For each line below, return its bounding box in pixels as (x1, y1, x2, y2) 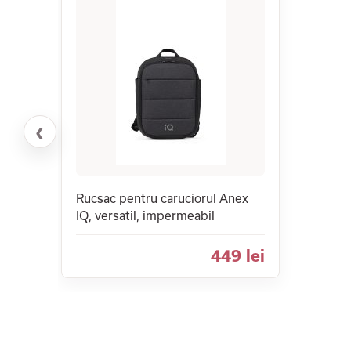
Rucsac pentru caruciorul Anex (76, 191, 248, 206)
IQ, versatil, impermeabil (76, 208, 215, 223)
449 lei (211, 246, 265, 266)
